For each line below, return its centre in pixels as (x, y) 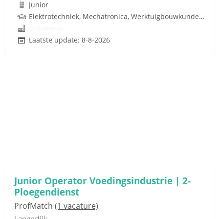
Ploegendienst (47, 192)
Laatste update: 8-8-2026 (69, 40)
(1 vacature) (77, 206)
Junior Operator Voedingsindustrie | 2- (102, 181)
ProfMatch (34, 206)
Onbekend (46, 28)
